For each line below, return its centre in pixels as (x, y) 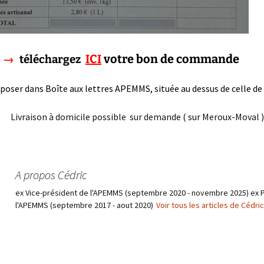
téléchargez (48, 60)
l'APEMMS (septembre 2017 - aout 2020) (85, 205)
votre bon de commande (171, 59)
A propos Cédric (51, 175)
